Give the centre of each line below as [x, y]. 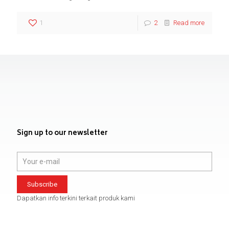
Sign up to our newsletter [62, 133]
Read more [189, 22]
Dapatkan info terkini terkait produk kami [76, 198]
